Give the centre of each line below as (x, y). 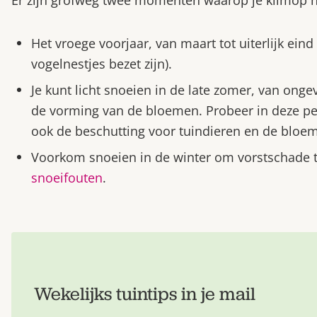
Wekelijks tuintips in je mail (145, 293)
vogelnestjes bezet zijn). (102, 63)
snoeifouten (67, 177)
